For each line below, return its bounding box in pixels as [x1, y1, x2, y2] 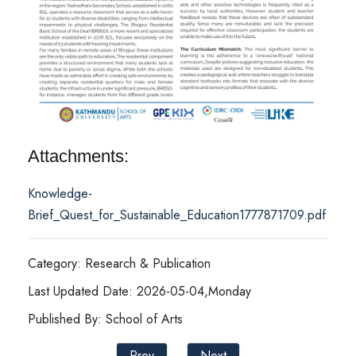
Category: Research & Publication [28, 253, 211, 273]
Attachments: [28, 145, 129, 166]
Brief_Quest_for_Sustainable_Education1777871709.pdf [28, 205, 326, 224]
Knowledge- [28, 184, 92, 203]
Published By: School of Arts [28, 309, 183, 328]
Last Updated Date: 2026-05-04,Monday [28, 281, 251, 300]
